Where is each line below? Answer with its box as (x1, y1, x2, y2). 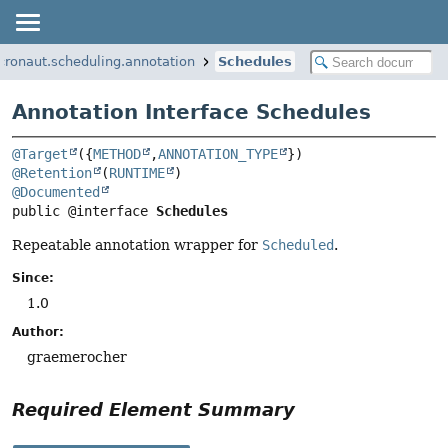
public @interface (12, 203, 156, 220)
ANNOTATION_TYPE (158, 146, 278, 163)
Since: (12, 271, 54, 286)
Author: (12, 325, 64, 340)
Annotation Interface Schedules (12, 100, 371, 124)
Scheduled (262, 237, 334, 254)
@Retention (12, 165, 92, 182)
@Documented (12, 184, 100, 201)
